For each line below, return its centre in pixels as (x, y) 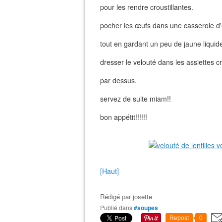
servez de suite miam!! (136, 99)
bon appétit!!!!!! (124, 117)
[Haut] (110, 171)
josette (142, 196)
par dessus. (118, 80)
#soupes (146, 208)
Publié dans (118, 207)
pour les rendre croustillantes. (147, 7)
